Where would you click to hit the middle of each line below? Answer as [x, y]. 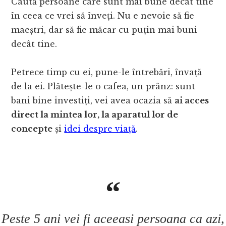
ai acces [192, 101]
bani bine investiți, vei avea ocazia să [93, 101]
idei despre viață [100, 129]
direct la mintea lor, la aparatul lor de [95, 115]
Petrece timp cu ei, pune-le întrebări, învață [107, 72]
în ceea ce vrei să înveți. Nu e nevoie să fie [103, 16]
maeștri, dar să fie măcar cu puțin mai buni [104, 30]
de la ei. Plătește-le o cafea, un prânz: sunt [103, 87]
